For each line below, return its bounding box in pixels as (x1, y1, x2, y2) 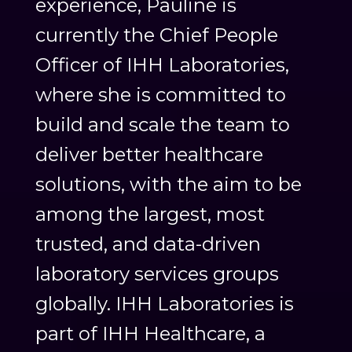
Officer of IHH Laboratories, (35, 53, 289, 77)
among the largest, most (35, 203, 265, 226)
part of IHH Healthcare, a (35, 322, 266, 346)
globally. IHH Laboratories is (35, 292, 294, 316)
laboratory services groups (35, 262, 279, 286)
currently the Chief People (35, 24, 278, 47)
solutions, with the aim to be (35, 173, 302, 196)
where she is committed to (35, 83, 286, 107)
